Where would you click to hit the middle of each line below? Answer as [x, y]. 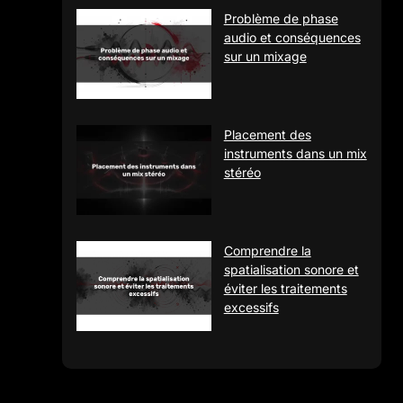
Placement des [267, 134]
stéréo [242, 172]
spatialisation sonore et [291, 269]
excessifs [251, 307]
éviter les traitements [285, 288]
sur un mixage [265, 56]
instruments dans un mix [295, 153]
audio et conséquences [292, 37]
